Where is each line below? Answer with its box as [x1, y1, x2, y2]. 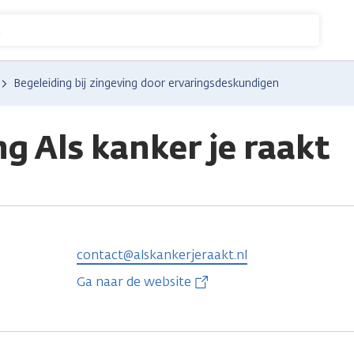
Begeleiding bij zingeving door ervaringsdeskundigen [13, 76, 279, 91]
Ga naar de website [76, 273, 191, 291]
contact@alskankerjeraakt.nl [76, 247, 247, 264]
